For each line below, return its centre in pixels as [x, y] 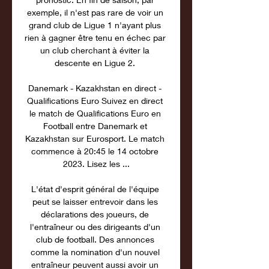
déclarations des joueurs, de [95, 214]
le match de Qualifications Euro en [95, 113]
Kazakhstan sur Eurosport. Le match [95, 138]
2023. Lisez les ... [96, 164]
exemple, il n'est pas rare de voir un [95, 12]
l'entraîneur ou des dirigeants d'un [95, 227]
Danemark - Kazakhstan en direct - [95, 88]
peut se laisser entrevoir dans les [95, 201]
